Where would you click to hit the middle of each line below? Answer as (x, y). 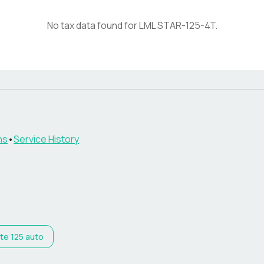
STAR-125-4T (186, 25)
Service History (46, 139)
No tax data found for (93, 25)
